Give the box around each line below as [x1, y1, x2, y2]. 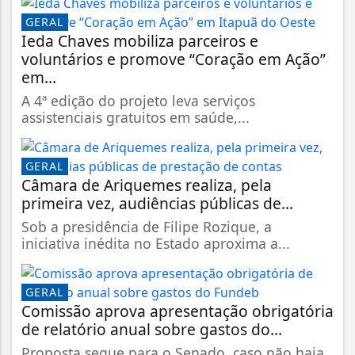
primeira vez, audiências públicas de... [21, 192, 293, 214]
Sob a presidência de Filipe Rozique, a [21, 216, 272, 236]
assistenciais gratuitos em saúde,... [21, 107, 250, 127]
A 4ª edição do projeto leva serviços [21, 90, 255, 110]
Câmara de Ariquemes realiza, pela [21, 174, 272, 196]
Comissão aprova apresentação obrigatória [21, 300, 334, 322]
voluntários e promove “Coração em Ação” [21, 48, 326, 70]
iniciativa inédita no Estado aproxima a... [21, 233, 290, 253]
